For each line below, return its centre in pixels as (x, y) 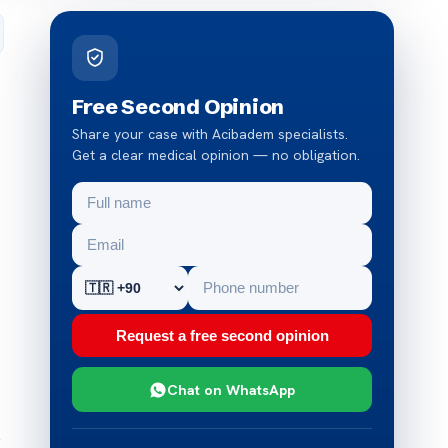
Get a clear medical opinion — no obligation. (216, 155)
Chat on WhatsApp (231, 389)
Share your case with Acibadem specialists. (210, 134)
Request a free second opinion (222, 335)
